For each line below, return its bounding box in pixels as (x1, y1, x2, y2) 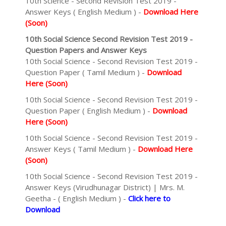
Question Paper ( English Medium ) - (25, 105, 152, 116)
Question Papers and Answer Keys (25, 45, 147, 55)
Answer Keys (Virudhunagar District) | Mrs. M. (25, 182, 185, 192)
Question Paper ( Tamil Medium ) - (25, 67, 147, 77)
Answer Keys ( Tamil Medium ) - (25, 144, 138, 154)
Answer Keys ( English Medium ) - (25, 7, 143, 17)
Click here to (128, 193, 171, 203)
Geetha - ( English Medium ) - (25, 193, 128, 203)
